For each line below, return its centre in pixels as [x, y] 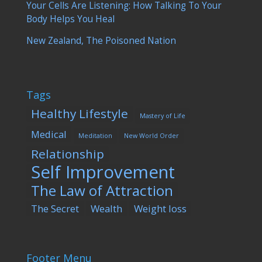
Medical [49, 135]
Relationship [67, 154]
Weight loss [160, 209]
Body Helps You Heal [70, 19]
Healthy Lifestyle [79, 114]
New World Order [151, 136]
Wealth [106, 209]
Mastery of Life [162, 116]
